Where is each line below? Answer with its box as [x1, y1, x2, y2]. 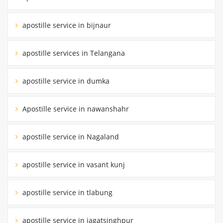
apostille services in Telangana [20, 48, 125, 58]
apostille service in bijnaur [20, 20, 111, 30]
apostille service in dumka [20, 76, 110, 86]
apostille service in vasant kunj [20, 159, 125, 169]
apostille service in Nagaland [20, 131, 119, 141]
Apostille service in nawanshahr [20, 104, 129, 113]
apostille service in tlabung [20, 187, 112, 197]
